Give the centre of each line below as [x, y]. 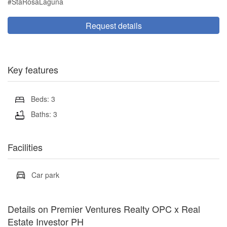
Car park [45, 175]
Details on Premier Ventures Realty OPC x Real [104, 209]
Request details [113, 25]
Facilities [25, 147]
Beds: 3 [43, 99]
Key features [33, 70]
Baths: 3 [44, 114]
